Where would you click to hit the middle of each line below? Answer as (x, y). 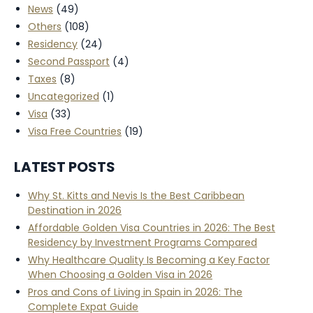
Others (45, 27)
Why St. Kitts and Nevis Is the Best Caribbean (136, 196)
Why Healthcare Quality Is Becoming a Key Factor (149, 260)
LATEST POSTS (65, 167)
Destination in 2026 (75, 211)
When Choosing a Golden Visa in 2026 (120, 275)
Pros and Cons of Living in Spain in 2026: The (135, 292)
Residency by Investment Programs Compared (143, 243)
